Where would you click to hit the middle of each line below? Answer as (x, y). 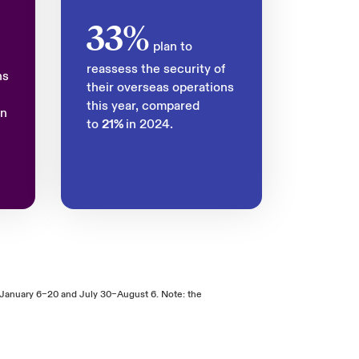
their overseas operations (160, 87)
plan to (171, 46)
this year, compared (143, 106)
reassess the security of (155, 69)
